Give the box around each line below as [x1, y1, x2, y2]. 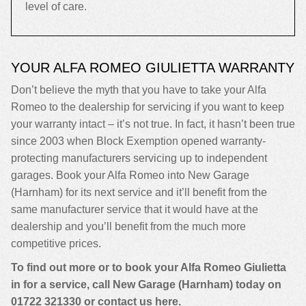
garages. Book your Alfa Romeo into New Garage [11, 169, 249, 181]
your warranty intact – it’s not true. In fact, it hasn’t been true [11, 118, 295, 130]
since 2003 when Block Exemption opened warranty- [11, 135, 266, 147]
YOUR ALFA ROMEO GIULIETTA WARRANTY [11, 60, 294, 75]
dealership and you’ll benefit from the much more [11, 221, 246, 232]
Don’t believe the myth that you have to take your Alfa [11, 84, 266, 96]
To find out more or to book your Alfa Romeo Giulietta [11, 262, 286, 273]
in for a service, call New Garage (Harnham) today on [11, 279, 281, 290]
